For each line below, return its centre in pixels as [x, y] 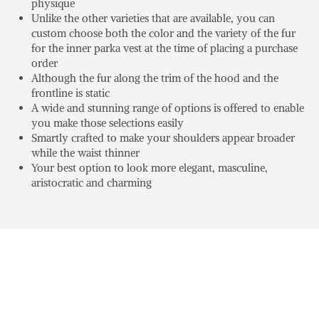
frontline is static [71, 93]
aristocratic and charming [92, 183]
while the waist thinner [86, 153]
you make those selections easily [108, 123]
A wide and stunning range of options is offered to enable [168, 108]
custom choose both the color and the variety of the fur [164, 33]
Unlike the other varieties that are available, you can [153, 19]
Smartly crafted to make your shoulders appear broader [163, 138]
